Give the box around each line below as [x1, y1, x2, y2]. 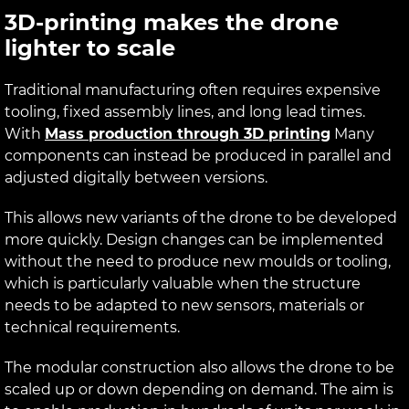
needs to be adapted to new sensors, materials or [5, 296, 364, 314]
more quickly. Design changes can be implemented [5, 230, 383, 248]
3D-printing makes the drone [5, 8, 339, 36]
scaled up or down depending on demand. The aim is [5, 380, 393, 398]
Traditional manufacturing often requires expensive [5, 80, 381, 99]
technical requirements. [5, 318, 180, 336]
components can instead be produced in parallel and [5, 146, 392, 164]
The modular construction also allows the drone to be [5, 358, 394, 376]
